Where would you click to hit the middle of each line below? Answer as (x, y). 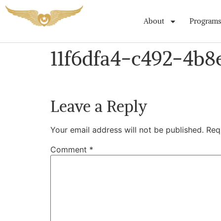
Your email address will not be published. (127, 130)
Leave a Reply (99, 107)
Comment (70, 150)
